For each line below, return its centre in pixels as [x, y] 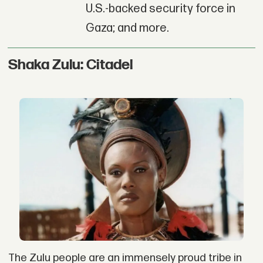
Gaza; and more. [127, 28]
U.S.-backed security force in [160, 9]
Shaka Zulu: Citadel [70, 65]
